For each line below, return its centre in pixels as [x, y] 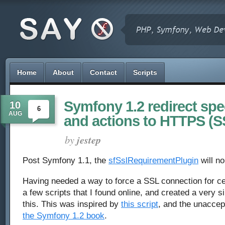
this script [140, 204]
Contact [103, 72]
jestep [89, 140]
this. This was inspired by [72, 204]
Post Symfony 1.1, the [66, 160]
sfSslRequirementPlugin [153, 160]
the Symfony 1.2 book [64, 216]
